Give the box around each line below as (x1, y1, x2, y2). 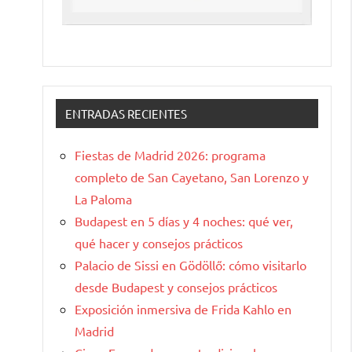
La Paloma (75, 190, 132, 207)
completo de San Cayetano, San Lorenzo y (75, 168, 309, 185)
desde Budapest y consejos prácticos (75, 278, 277, 295)
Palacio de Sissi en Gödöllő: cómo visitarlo (75, 256, 306, 273)
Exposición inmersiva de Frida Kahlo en (75, 300, 291, 317)
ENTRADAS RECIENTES (65, 105, 187, 121)
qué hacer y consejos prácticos (75, 234, 243, 251)
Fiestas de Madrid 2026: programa (75, 146, 266, 163)
